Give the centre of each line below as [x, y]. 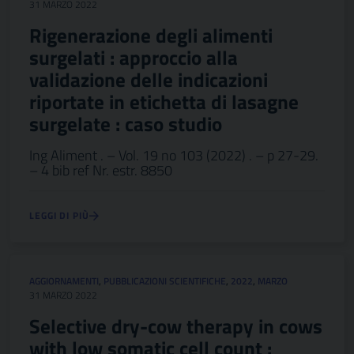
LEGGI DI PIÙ [59, 215]
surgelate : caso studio [126, 124]
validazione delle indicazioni [149, 80]
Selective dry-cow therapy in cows [176, 326]
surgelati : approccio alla [134, 58]
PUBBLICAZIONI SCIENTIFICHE [165, 281]
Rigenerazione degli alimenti [151, 36]
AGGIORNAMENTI [64, 281]
